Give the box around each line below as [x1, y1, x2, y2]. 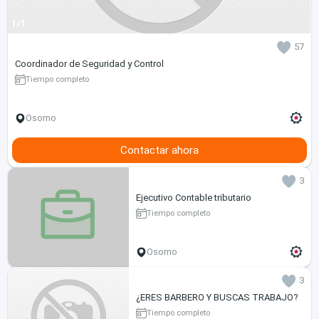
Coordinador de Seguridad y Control [14, 58, 164, 69]
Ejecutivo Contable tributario [135, 192, 251, 203]
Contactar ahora [120, 143, 199, 157]
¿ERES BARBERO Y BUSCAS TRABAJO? [135, 291, 298, 303]
